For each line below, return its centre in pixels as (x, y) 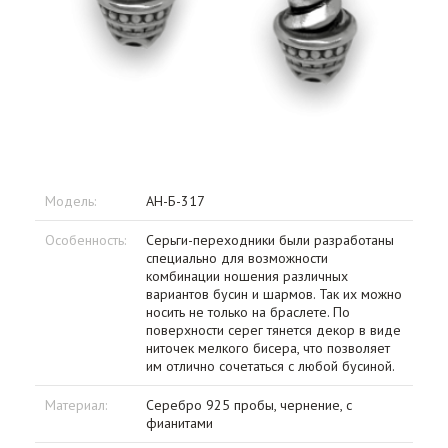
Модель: (70, 201)
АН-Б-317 (175, 201)
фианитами (179, 423)
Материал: (76, 405)
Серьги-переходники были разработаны (270, 240)
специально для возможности (237, 258)
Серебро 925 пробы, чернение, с (249, 405)
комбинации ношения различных (247, 276)
